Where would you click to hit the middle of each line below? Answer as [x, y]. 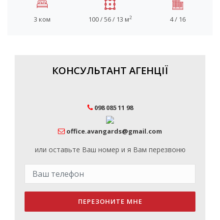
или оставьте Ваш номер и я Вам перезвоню [110, 149]
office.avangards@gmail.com [114, 131]
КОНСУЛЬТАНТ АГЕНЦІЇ [110, 70]
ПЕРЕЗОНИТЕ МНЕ [110, 201]
